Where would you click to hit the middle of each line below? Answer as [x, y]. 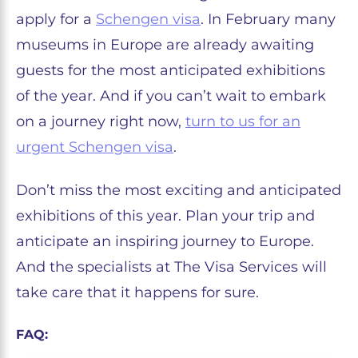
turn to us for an [243, 121]
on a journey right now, [101, 121]
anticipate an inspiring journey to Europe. [165, 241]
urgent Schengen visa [95, 147]
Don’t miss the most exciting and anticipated [179, 190]
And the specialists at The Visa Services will [171, 267]
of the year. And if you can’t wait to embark [171, 96]
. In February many [268, 19]
